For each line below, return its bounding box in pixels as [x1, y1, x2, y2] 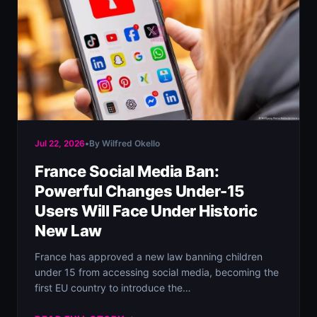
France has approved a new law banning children [35, 250, 263, 263]
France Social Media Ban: [35, 162, 219, 180]
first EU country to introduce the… [35, 282, 191, 294]
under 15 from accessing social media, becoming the [35, 266, 279, 278]
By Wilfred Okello [89, 138, 160, 149]
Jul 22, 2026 [35, 138, 85, 149]
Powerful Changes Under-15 [35, 182, 244, 200]
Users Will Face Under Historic [35, 202, 257, 220]
